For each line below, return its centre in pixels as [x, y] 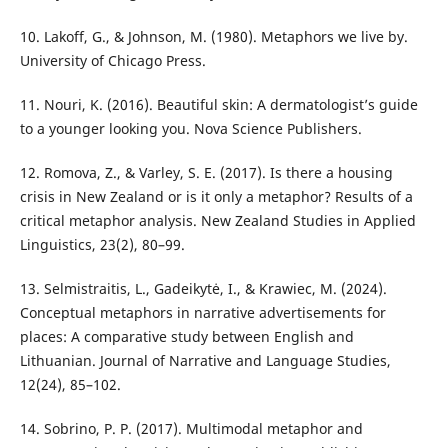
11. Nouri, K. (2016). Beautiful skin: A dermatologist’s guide [218, 104]
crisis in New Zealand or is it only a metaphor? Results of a [216, 196]
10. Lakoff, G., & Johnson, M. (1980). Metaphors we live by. [213, 36]
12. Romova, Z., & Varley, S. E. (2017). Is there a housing [206, 172]
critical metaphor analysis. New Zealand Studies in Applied [217, 220]
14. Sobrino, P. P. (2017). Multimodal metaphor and [191, 428]
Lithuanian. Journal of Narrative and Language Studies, [205, 360]
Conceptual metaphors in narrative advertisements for [202, 312]
